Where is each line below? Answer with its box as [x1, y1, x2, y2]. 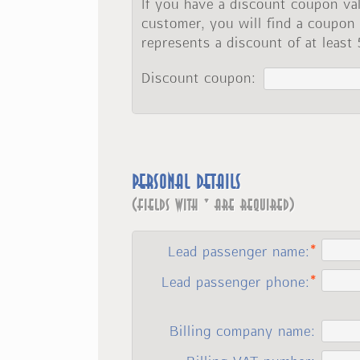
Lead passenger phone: [162, 273, 311, 290]
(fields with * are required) [132, 196, 295, 215]
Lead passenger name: [168, 243, 311, 260]
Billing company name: [170, 322, 317, 339]
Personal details [132, 171, 241, 194]
